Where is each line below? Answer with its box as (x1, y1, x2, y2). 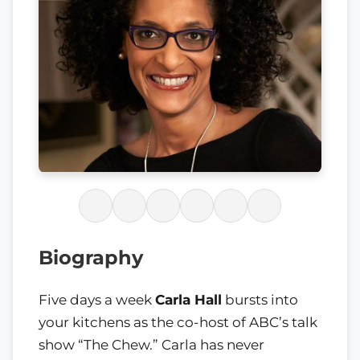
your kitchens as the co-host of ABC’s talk (39, 314, 317, 331)
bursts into (222, 292, 298, 309)
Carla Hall (155, 292, 222, 309)
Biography (39, 245, 143, 269)
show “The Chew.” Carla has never (39, 337, 264, 354)
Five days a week (39, 292, 155, 309)
